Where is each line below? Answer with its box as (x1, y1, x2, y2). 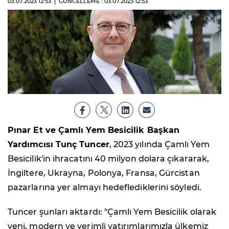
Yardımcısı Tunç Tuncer (8, 139, 109, 149)
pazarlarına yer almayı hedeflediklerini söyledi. (8, 182, 201, 192)
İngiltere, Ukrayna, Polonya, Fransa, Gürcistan (8, 168, 200, 178)
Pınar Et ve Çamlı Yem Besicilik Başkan (8, 125, 180, 135)
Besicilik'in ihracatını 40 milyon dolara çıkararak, (8, 153, 210, 164)
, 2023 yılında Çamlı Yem (109, 139, 210, 149)
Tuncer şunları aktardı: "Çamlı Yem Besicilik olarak (8, 207, 217, 217)
